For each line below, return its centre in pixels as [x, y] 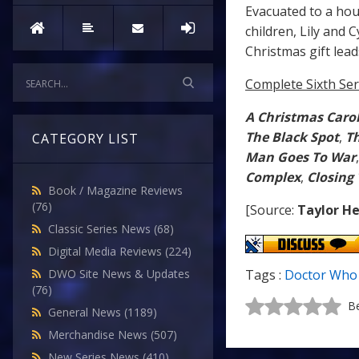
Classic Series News [101, 229]
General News [86, 313]
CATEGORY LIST [85, 139]
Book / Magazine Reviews [115, 191]
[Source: [271, 210]
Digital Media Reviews [107, 252]
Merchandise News [99, 335]
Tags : [265, 275]
